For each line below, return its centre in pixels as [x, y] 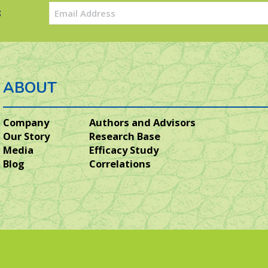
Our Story [27, 136]
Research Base [124, 136]
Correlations [120, 164]
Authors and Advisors [142, 122]
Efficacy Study [124, 150]
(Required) [68, 24]
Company [26, 122]
